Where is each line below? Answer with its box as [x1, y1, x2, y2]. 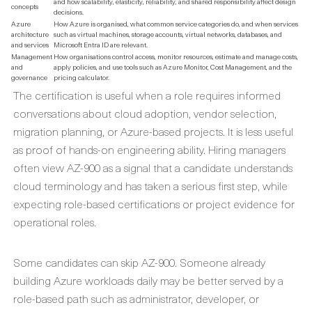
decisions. [54, 6, 84, 17]
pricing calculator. [54, 72, 109, 82]
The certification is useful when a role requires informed [13, 86, 281, 103]
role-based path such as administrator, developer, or [13, 290, 259, 306]
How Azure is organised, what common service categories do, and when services [54, 18, 298, 29]
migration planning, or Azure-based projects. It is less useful [13, 123, 293, 139]
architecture [11, 29, 49, 39]
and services [11, 39, 49, 49]
